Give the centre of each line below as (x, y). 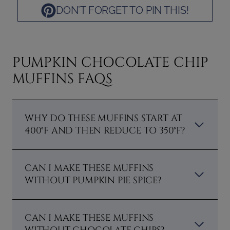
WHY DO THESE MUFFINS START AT (104, 119)
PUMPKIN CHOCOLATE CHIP (110, 63)
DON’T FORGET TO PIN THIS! (122, 11)
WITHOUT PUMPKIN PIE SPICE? (93, 181)
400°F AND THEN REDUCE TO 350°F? (105, 131)
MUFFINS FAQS (62, 79)
